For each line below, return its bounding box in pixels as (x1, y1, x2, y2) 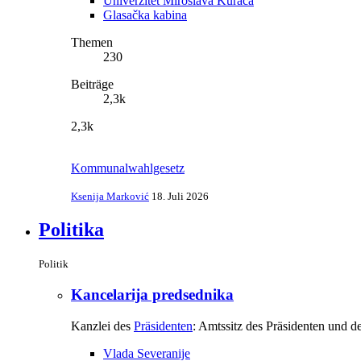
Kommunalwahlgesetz (71, 160, 185, 175)
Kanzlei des (71, 318, 134, 333)
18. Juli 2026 (151, 189, 209, 202)
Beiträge (71, 77, 114, 91)
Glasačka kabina (103, 7, 187, 22)
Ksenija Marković (71, 189, 149, 202)
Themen (71, 35, 113, 49)
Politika (39, 218, 104, 240)
